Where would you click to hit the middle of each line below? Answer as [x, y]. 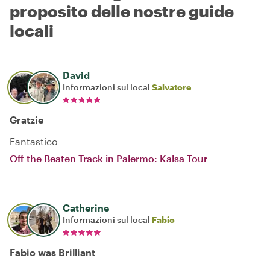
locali [32, 30]
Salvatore [171, 87]
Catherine [86, 208]
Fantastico [34, 141]
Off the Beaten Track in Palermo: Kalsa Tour [108, 158]
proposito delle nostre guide [122, 11]
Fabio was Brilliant [52, 252]
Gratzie [27, 120]
